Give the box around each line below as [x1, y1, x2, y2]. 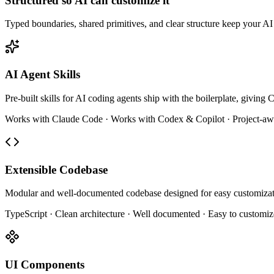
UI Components [5, 258, 84, 271]
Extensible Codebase [5, 163, 108, 176]
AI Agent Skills [5, 68, 80, 81]
